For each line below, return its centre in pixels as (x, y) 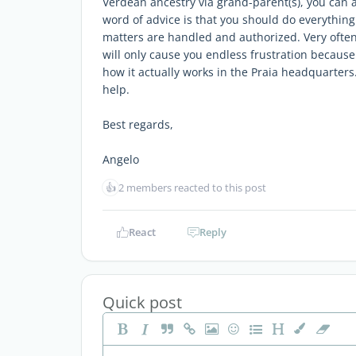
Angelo (121, 159)
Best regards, (138, 124)
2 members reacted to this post (192, 188)
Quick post (142, 302)
